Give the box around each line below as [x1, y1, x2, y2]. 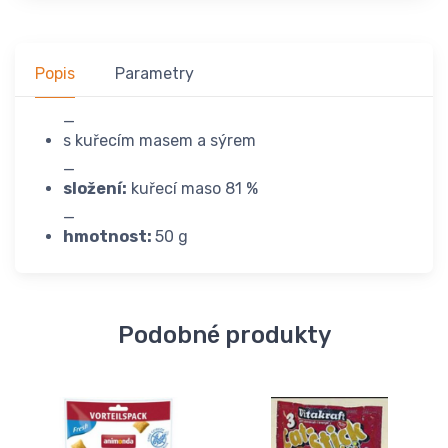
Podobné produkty [117, 321, 331, 350]
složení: [63, 179, 127, 199]
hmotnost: [63, 227, 155, 247]
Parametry [115, 64, 194, 84]
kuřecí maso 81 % [127, 179, 258, 199]
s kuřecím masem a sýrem [63, 131, 256, 151]
